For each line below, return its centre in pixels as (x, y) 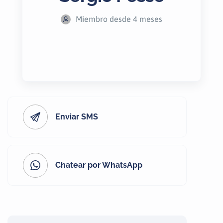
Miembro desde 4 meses (119, 19)
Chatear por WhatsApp (99, 165)
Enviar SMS (77, 117)
